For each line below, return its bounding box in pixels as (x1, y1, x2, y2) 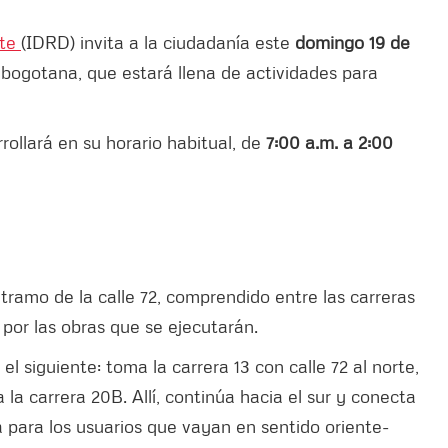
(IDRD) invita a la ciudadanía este (21, 30, 295, 53)
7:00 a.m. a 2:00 (266, 130, 393, 153)
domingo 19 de (295, 30, 410, 53)
